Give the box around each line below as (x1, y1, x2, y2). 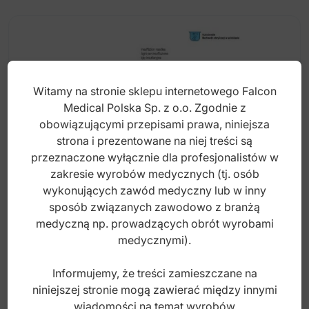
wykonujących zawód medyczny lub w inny (43, 183, 266, 197)
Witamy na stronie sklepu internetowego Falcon (32, 83, 277, 98)
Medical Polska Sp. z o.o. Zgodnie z (63, 100, 246, 114)
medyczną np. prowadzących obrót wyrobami (35, 216, 274, 230)
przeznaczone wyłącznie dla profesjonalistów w (30, 150, 279, 164)
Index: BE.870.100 (20, 271, 101, 283)
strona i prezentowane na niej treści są (57, 133, 252, 148)
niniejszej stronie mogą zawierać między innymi (32, 282, 277, 297)
